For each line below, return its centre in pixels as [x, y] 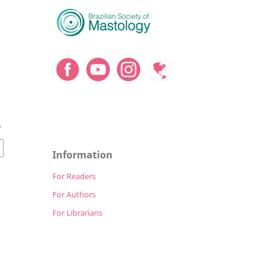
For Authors [74, 194]
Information [83, 154]
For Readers [74, 176]
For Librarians [77, 212]
